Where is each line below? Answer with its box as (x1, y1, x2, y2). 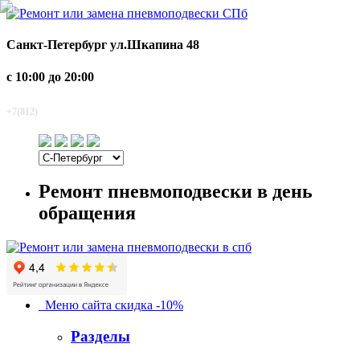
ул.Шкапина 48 (110, 38, 199, 52)
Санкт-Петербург (6, 38, 110, 52)
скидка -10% (112, 298, 183, 313)
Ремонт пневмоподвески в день (39, 181, 313, 202)
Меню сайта (39, 298, 112, 313)
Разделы (71, 328, 130, 346)
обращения (39, 202, 136, 224)
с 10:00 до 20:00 (6, 69, 94, 84)
